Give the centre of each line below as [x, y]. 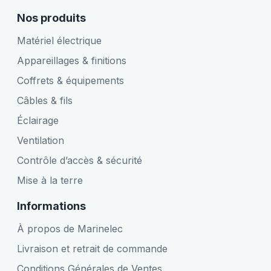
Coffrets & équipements [70, 80]
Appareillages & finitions [72, 60]
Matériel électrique [59, 40]
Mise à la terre [50, 180]
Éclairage [38, 120]
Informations [51, 206]
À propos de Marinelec [70, 228]
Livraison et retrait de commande [92, 248]
